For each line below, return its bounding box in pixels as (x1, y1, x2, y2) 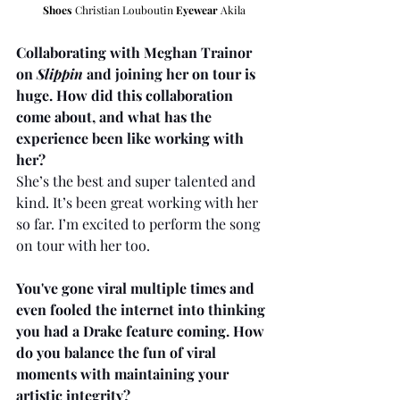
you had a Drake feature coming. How (16, 321, 268, 341)
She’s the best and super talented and (16, 171, 259, 191)
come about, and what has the (16, 107, 215, 127)
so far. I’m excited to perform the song (16, 214, 263, 234)
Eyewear (176, 3, 218, 18)
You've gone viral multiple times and (16, 279, 258, 298)
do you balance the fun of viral (16, 343, 220, 362)
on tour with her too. (16, 236, 150, 255)
